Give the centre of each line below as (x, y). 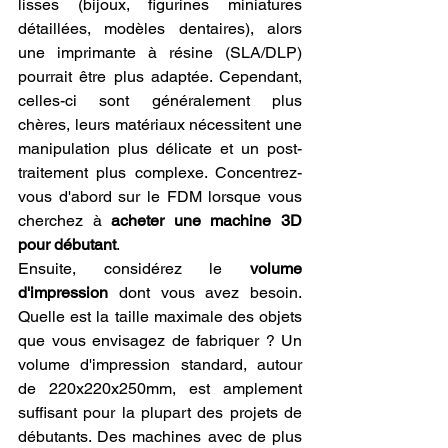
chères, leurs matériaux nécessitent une (160, 124)
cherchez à (65, 220)
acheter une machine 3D (207, 220)
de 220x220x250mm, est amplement (160, 388)
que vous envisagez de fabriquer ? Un (160, 340)
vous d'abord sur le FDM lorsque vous (160, 196)
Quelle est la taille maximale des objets (160, 316)
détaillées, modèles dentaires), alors (160, 28)
